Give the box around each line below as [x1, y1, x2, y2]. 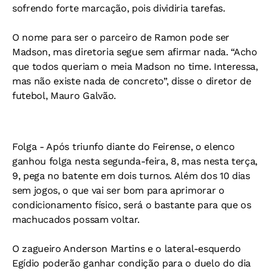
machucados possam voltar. [12, 214, 140, 225]
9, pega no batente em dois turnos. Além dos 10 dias [12, 170, 250, 182]
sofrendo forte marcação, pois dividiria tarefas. [12, 2, 225, 14]
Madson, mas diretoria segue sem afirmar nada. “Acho [12, 46, 257, 58]
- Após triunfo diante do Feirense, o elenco [39, 141, 235, 152]
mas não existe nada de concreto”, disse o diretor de [12, 75, 251, 87]
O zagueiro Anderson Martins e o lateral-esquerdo [12, 243, 241, 254]
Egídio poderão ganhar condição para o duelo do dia [12, 257, 251, 269]
